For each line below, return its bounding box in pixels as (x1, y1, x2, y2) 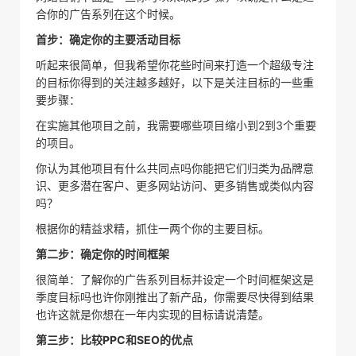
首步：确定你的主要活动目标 (36, 32, 180, 46)
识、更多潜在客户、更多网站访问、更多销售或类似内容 (36, 178, 314, 192)
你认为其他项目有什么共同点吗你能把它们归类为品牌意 (36, 161, 314, 175)
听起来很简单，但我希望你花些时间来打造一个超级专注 (36, 57, 314, 72)
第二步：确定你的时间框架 (36, 246, 169, 261)
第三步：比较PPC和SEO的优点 (36, 332, 193, 346)
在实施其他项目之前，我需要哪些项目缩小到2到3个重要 (36, 118, 316, 132)
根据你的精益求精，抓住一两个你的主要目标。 (36, 221, 269, 235)
